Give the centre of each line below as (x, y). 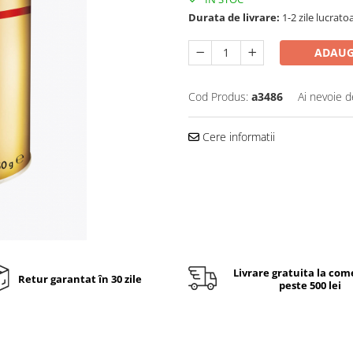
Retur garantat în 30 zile (80, 279)
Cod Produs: (218, 97)
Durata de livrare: (234, 17)
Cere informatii (237, 137)
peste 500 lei (310, 285)
